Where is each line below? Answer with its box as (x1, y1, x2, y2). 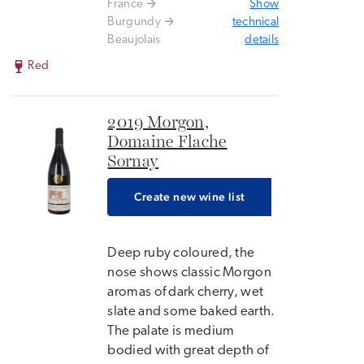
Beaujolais (107, 34, 161, 46)
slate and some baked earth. (107, 305, 275, 318)
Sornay (107, 154, 159, 170)
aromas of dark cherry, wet (107, 285, 264, 299)
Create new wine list (134, 190, 245, 203)
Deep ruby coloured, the (107, 246, 255, 260)
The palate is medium (107, 324, 235, 338)
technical (232, 16, 279, 28)
